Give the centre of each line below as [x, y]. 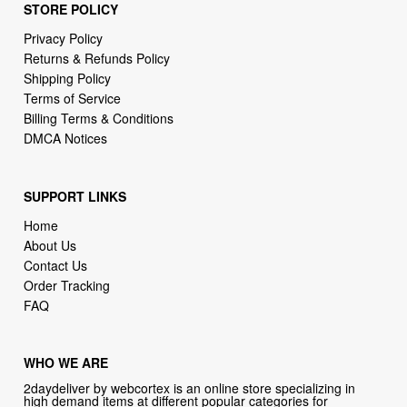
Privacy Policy [64, 39]
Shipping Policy [69, 79]
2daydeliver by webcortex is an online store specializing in [190, 388]
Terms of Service [73, 99]
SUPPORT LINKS [75, 196]
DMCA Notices [66, 139]
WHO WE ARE [66, 363]
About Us [50, 245]
